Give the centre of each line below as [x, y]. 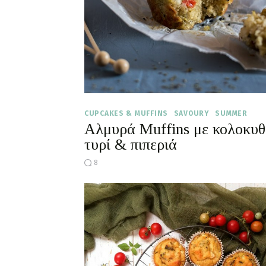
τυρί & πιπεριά [131, 144]
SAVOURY [191, 113]
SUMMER [231, 113]
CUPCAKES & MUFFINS [126, 113]
